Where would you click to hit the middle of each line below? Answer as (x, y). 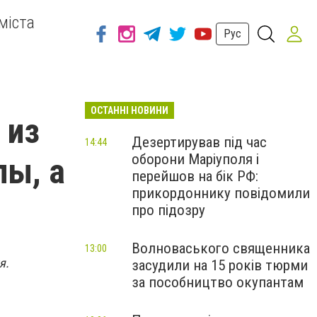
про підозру (168, 210)
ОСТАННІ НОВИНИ (129, 110)
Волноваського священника (221, 248)
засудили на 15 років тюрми (220, 265)
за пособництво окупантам (218, 282)
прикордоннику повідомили (221, 193)
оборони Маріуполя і (195, 159)
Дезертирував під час (199, 142)
